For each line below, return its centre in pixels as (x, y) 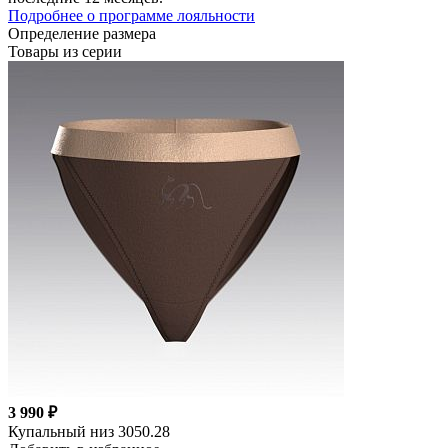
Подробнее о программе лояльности (131, 15)
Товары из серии (65, 51)
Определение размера (82, 33)
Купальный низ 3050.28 (89, 431)
